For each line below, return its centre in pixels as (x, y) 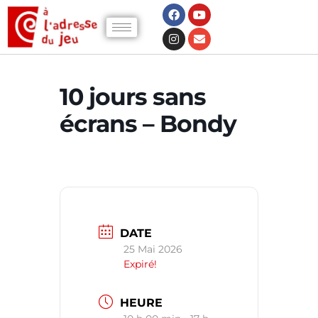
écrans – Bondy (148, 124)
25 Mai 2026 (153, 249)
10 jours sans (133, 97)
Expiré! (140, 264)
